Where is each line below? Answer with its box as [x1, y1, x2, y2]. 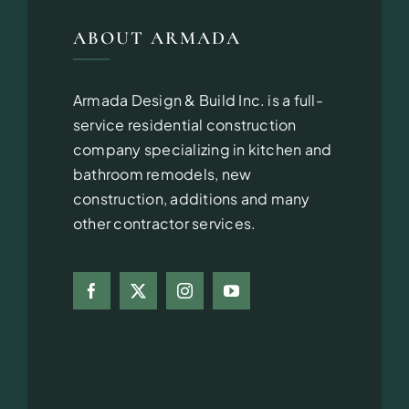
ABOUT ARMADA [72, 27, 241, 50]
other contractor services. [72, 214, 257, 234]
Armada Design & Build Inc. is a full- [72, 90, 323, 110]
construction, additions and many [72, 189, 310, 209]
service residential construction [72, 115, 297, 135]
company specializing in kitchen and [72, 140, 332, 160]
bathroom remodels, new [72, 164, 252, 184]
